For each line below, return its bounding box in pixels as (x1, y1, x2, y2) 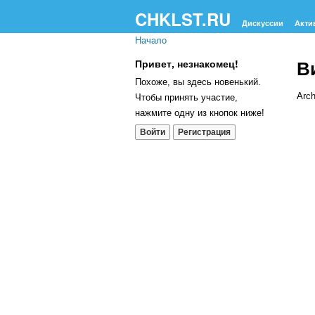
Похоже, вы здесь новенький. (135, 77, 261, 87)
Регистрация (178, 127, 231, 137)
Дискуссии (242, 19, 283, 27)
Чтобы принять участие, (135, 92, 238, 103)
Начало (135, 35, 167, 46)
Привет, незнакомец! (135, 56, 238, 70)
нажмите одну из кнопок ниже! (135, 108, 264, 118)
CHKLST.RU (135, 7, 231, 31)
